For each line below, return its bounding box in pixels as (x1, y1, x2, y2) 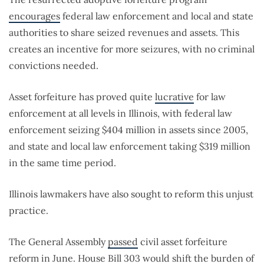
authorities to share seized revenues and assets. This (9, 27, 239, 39)
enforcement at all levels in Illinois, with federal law (9, 107, 232, 120)
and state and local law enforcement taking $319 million (9, 140, 250, 153)
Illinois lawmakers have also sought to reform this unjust (9, 188, 253, 200)
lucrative (155, 91, 194, 103)
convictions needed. (9, 60, 98, 72)
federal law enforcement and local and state (60, 10, 253, 22)
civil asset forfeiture (138, 236, 227, 248)
